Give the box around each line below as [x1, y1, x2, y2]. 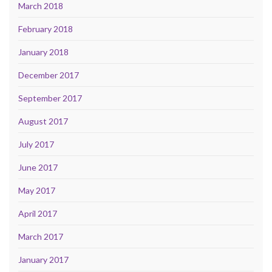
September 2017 [18, 92, 82, 103]
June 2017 [18, 161, 58, 172]
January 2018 [18, 46, 69, 57]
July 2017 [18, 138, 54, 149]
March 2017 [18, 231, 63, 242]
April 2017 [18, 208, 57, 219]
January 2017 [18, 254, 69, 265]
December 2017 [18, 69, 79, 80]
